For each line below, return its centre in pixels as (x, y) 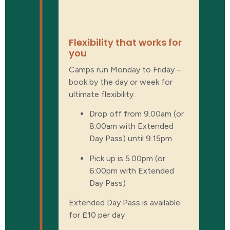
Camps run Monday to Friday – (125, 70)
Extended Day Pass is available (124, 203)
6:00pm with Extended (132, 170)
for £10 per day (98, 215)
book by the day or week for (121, 82)
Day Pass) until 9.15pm (131, 139)
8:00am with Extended (131, 126)
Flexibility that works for (125, 43)
